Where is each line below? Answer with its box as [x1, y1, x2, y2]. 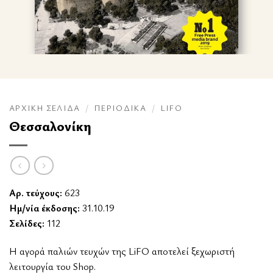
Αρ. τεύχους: [9, 185, 62, 199]
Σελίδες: [9, 216, 44, 230]
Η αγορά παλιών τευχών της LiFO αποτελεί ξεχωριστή [9, 244, 235, 258]
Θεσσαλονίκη [9, 116, 91, 135]
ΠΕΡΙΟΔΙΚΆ [94, 102, 147, 114]
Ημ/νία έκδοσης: [9, 200, 80, 214]
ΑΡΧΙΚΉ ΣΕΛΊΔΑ [9, 102, 80, 114]
